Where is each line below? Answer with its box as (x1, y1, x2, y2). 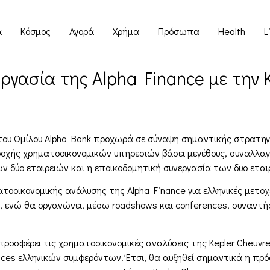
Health (218, 24, 245, 37)
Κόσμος (20, 24, 51, 37)
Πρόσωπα (157, 24, 199, 37)
